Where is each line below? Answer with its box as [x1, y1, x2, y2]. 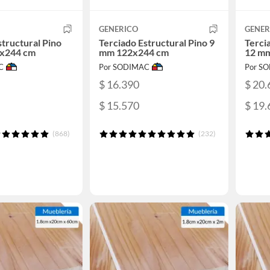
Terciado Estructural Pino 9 [99, 37, 215, 48]
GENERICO [99, 24, 138, 34]
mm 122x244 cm [99, 46, 169, 58]
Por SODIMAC [99, 62, 149, 72]
